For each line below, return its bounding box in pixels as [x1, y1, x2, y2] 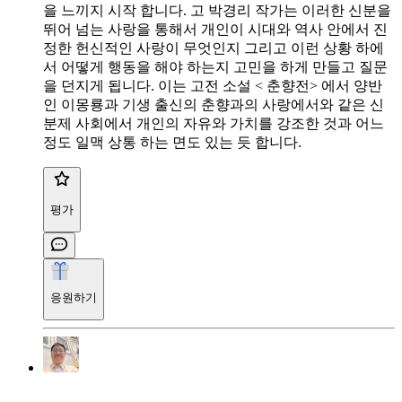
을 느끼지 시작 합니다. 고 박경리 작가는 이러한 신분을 [43, 2, 391, 18]
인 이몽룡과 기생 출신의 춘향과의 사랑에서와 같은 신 [43, 96, 384, 112]
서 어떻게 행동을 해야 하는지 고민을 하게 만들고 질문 [43, 58, 388, 74]
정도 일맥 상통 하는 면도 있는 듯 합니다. [43, 134, 301, 150]
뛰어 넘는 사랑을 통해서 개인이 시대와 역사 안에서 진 [43, 21, 388, 37]
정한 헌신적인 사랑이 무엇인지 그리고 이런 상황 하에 [43, 39, 384, 56]
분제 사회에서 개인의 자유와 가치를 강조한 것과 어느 [43, 115, 384, 131]
